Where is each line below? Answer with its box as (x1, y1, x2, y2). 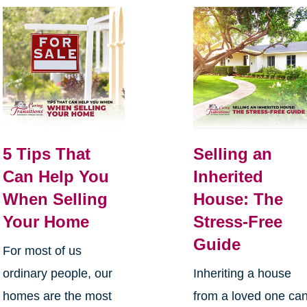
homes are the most (2, 289, 112, 304)
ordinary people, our (2, 267, 112, 281)
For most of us (2, 244, 82, 258)
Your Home (2, 212, 89, 232)
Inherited (193, 167, 264, 186)
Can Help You (2, 167, 109, 186)
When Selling (2, 190, 108, 209)
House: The (193, 190, 284, 209)
